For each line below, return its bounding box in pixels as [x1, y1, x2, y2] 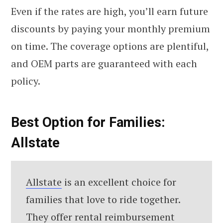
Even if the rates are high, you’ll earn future [11, 4, 208, 18]
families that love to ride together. [26, 193, 181, 207]
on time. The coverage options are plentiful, [11, 39, 209, 53]
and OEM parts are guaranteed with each [11, 56, 197, 70]
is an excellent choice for [62, 175, 176, 189]
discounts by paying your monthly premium [11, 21, 210, 35]
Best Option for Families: [11, 114, 165, 130]
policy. [11, 74, 40, 88]
